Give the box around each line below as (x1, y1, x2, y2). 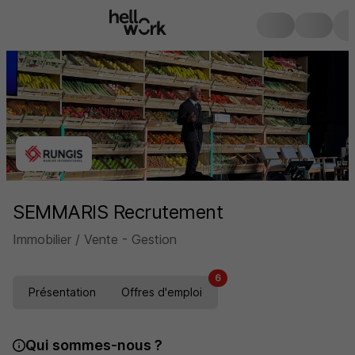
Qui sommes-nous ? (25, 337, 162, 353)
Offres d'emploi (121, 285, 202, 299)
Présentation (29, 285, 96, 299)
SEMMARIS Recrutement (13, 200, 223, 223)
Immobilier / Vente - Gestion (13, 231, 177, 247)
